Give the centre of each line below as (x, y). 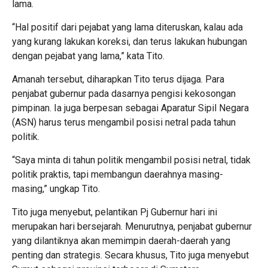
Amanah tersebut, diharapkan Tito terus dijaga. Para (118, 79)
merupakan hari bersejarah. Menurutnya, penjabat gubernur (132, 226)
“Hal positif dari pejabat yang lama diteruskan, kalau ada (127, 27)
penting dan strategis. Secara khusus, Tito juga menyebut (130, 255)
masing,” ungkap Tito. (56, 188)
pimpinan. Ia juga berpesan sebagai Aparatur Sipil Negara (130, 108)
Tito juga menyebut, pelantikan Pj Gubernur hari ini (115, 212)
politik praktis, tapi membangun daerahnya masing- (118, 174)
